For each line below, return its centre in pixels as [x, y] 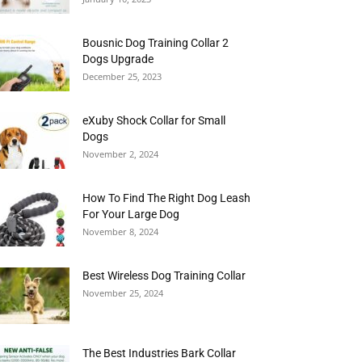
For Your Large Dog [131, 214]
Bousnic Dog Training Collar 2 [156, 43]
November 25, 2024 [123, 293]
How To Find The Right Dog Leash [166, 198]
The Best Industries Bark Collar [159, 353]
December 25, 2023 [122, 76]
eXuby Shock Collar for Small [154, 120]
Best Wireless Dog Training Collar [164, 276]
